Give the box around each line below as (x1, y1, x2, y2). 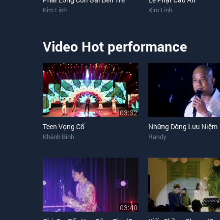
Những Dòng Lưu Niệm (148, 122, 218, 131)
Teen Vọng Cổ (43, 122, 84, 131)
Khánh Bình (43, 132, 74, 141)
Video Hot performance (43, 37, 187, 55)
